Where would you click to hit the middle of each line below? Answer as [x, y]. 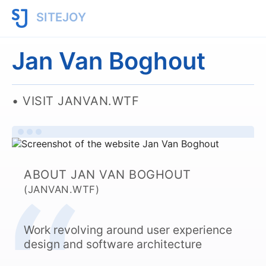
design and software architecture [113, 244]
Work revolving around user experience [128, 230]
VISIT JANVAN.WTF [81, 101]
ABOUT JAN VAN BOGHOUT [107, 175]
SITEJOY [59, 18]
